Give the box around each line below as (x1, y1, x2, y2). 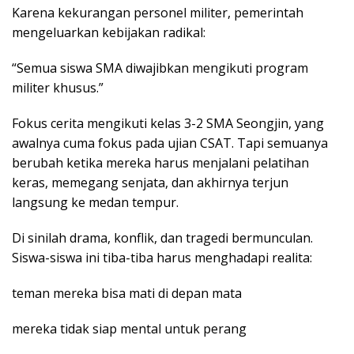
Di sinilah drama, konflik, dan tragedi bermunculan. (12, 229, 313, 247)
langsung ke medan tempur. (12, 194, 179, 212)
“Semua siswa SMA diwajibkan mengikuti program (12, 59, 308, 77)
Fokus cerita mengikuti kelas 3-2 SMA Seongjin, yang (12, 115, 324, 133)
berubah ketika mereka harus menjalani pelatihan (12, 154, 309, 172)
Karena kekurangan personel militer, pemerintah (12, 4, 303, 22)
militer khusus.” (12, 79, 104, 97)
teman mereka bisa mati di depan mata (12, 284, 242, 303)
